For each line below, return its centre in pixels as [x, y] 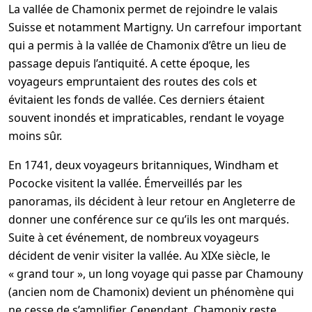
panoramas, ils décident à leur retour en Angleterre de [152, 201]
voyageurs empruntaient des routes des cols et [133, 81]
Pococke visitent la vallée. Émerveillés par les [125, 183]
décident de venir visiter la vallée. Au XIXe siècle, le [139, 255]
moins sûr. [35, 135]
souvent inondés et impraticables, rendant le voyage [146, 117]
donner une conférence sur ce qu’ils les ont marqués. [149, 219]
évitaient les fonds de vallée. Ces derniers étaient [136, 99]
